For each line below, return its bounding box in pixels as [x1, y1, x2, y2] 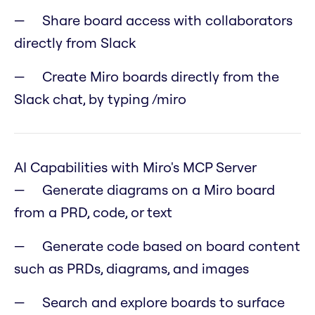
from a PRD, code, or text [14, 203, 172, 221]
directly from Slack [14, 34, 136, 52]
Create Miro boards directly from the [42, 67, 279, 86]
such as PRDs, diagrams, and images [14, 259, 249, 278]
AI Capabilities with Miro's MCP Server [14, 158, 257, 176]
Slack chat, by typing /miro [14, 90, 186, 108]
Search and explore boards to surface [42, 293, 285, 311]
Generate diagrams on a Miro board [42, 181, 275, 199]
